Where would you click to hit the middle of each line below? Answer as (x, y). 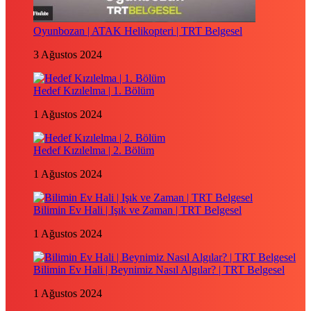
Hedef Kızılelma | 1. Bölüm (94, 91)
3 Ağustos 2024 (68, 54)
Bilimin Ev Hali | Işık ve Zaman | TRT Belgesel (137, 210)
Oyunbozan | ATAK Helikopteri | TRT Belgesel (138, 31)
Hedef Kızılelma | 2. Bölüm (94, 150)
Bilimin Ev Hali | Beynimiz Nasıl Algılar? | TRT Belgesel (159, 270)
